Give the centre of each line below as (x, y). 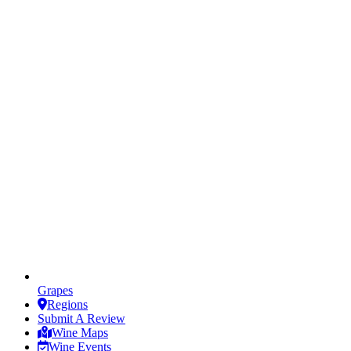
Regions (67, 304)
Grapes (55, 290)
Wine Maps (80, 332)
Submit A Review (81, 318)
